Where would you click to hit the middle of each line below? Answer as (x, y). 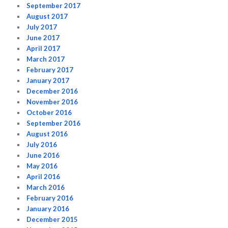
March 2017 (46, 59)
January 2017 (48, 80)
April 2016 (44, 176)
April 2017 (44, 48)
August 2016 (47, 134)
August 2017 (47, 16)
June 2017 (43, 37)
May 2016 (42, 166)
